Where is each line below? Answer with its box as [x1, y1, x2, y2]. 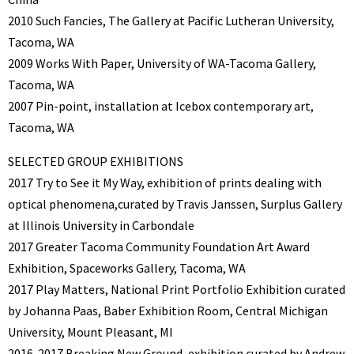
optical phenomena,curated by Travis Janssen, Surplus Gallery [8, 195, 342, 212]
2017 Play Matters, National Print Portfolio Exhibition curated [8, 281, 345, 297]
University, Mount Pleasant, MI [8, 323, 173, 340]
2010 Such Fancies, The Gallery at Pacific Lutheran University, [8, 12, 334, 28]
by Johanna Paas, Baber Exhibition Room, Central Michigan [8, 302, 328, 318]
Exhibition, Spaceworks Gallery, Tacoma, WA [8, 259, 246, 276]
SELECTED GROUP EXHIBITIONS [8, 153, 183, 169]
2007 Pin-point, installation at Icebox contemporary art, [8, 97, 314, 114]
